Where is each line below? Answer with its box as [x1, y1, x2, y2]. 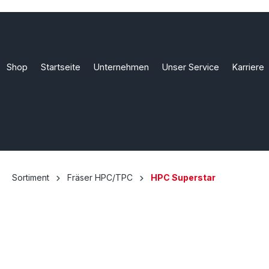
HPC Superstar [151, 172, 216, 183]
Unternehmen [94, 62, 149, 73]
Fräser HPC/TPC [67, 172, 133, 183]
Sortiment [12, 172, 49, 183]
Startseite [41, 62, 80, 73]
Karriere [232, 62, 264, 73]
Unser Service [162, 62, 219, 73]
